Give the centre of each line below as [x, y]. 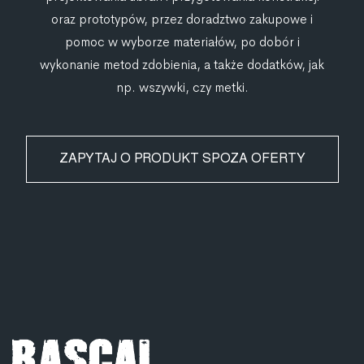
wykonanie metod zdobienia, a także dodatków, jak [182, 65]
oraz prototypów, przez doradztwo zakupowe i [182, 19]
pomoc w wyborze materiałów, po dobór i [182, 42]
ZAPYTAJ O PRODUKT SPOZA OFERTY [182, 159]
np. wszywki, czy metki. [182, 87]
